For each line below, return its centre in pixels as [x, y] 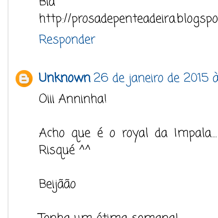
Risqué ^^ [65, 150]
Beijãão [57, 184]
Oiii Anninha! [73, 99]
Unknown [65, 78]
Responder [67, 40]
